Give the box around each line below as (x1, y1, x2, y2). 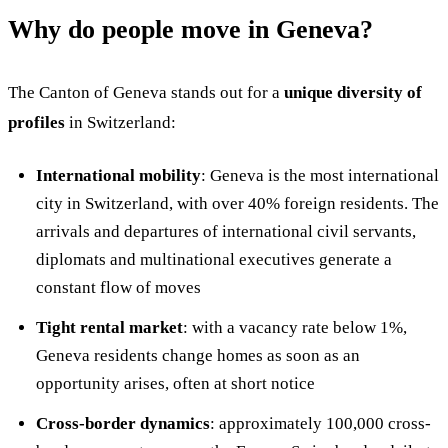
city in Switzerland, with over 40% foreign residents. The (36, 194, 439, 213)
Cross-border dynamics (36, 414, 210, 433)
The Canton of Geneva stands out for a (8, 83, 284, 102)
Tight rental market (36, 318, 183, 337)
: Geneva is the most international (201, 166, 439, 185)
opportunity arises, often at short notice (36, 374, 315, 393)
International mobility (36, 166, 201, 185)
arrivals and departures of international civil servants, (36, 222, 416, 241)
